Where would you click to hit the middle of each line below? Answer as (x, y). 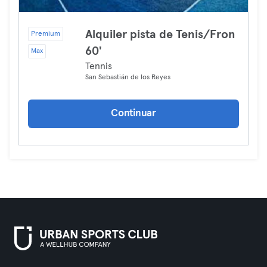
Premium (46, 34)
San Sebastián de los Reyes (128, 77)
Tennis (99, 66)
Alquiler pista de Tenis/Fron (160, 35)
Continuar (133, 114)
